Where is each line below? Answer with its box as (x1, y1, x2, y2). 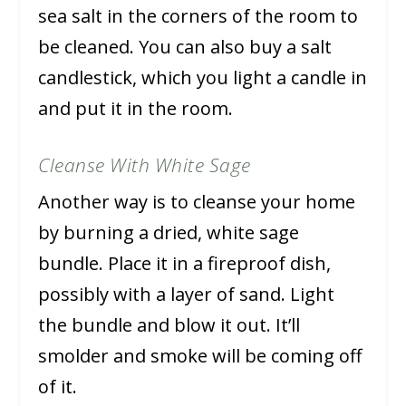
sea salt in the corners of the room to (38, 4, 359, 29)
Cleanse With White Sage (38, 152, 251, 179)
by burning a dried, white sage (38, 220, 300, 246)
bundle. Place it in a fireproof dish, (38, 251, 332, 276)
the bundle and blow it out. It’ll (38, 313, 301, 338)
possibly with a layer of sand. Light (38, 282, 335, 307)
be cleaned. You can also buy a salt (38, 34, 333, 60)
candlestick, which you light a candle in (38, 65, 368, 91)
